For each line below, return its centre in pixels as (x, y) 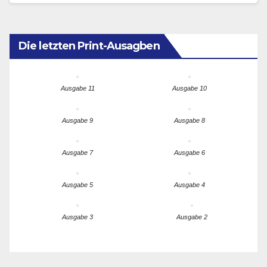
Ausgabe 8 (190, 121)
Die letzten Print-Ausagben (89, 46)
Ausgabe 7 (77, 153)
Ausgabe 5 (77, 185)
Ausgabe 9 (77, 121)
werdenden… (50, 8)
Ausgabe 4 (190, 185)
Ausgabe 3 (77, 217)
